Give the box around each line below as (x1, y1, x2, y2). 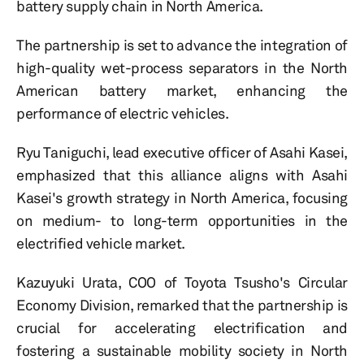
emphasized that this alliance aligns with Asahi (16, 166, 348, 184)
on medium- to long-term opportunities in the (16, 211, 348, 230)
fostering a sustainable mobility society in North (16, 341, 348, 360)
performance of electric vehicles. (16, 104, 229, 123)
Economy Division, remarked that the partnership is (16, 296, 348, 314)
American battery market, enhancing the (16, 81, 348, 100)
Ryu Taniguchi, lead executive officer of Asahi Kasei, (16, 143, 348, 162)
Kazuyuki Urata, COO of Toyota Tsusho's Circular (16, 273, 348, 292)
